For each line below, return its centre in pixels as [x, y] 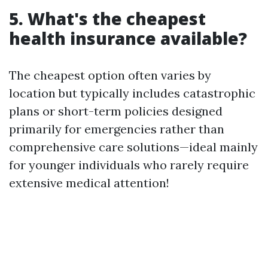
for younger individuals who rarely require [129, 165]
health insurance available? [128, 38]
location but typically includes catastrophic [132, 93]
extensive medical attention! [89, 183]
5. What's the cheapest [107, 19]
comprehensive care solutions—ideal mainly [133, 147]
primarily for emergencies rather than [117, 129]
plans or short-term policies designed [116, 111]
